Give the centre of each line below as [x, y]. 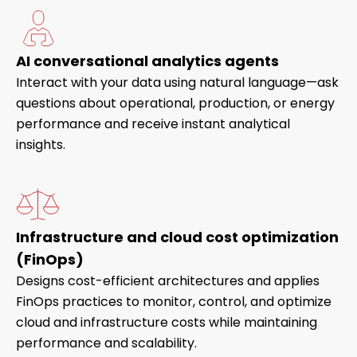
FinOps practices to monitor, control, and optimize [174, 302]
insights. [41, 144]
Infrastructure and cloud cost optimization [177, 237]
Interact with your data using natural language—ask [177, 82]
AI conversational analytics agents [147, 61]
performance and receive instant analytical [153, 124]
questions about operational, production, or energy [175, 103]
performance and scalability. [106, 343]
